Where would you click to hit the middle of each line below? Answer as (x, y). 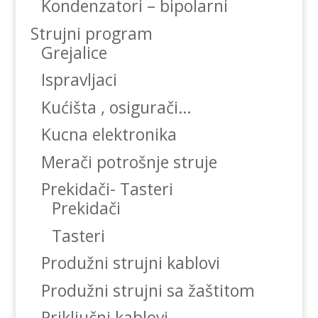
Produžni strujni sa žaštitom (148, 290)
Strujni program (91, 33)
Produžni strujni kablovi (130, 263)
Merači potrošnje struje (129, 161)
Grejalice (74, 52)
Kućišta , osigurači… (116, 107)
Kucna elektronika (109, 135)
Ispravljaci (79, 80)
